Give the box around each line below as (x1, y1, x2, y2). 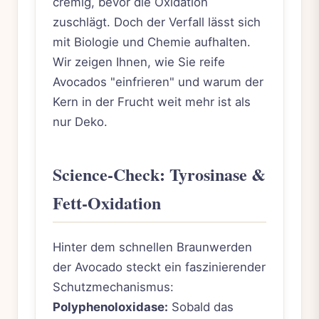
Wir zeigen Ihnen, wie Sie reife (53, 54, 225, 69)
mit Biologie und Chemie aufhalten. (53, 34, 251, 49)
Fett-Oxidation (53, 189, 161, 215)
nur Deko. (53, 114, 108, 129)
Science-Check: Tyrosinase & (53, 161, 266, 187)
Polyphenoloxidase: (53, 299, 168, 314)
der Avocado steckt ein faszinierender (53, 259, 266, 274)
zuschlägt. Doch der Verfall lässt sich (53, 14, 261, 29)
